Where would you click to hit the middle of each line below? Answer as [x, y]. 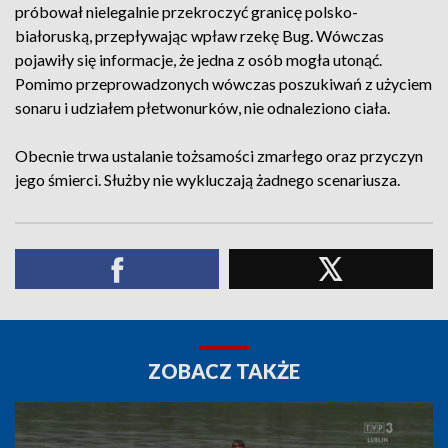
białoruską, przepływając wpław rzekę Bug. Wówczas [199, 35]
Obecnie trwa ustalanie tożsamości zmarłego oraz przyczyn [219, 155]
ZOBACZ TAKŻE [224, 371]
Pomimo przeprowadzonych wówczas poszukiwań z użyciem [223, 83]
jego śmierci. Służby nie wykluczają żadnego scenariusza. [207, 179]
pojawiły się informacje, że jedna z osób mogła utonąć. [198, 59]
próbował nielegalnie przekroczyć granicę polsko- [186, 11]
